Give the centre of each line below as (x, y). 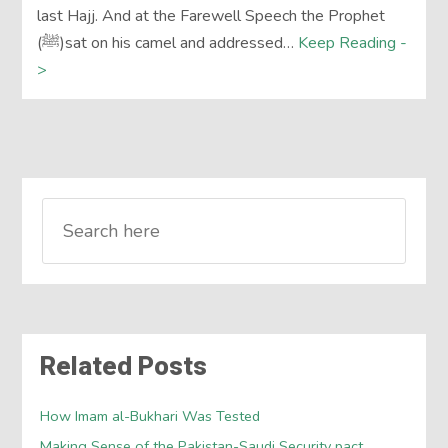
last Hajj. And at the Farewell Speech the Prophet (211, 16)
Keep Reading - (353, 43)
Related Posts (124, 367)
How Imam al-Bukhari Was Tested (150, 415)
